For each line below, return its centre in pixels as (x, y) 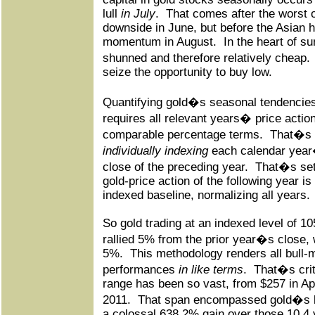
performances (141, 270)
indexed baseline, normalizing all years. (206, 195)
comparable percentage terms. (183, 135)
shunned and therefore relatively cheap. (206, 58)
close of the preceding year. (175, 167)
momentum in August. (160, 42)
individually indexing (155, 151)
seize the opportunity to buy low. (187, 72)
